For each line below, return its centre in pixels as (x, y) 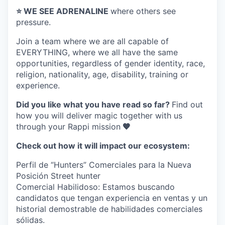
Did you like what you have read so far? (94, 104)
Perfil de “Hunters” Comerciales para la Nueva (104, 165)
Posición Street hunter (58, 176)
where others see (143, 11)
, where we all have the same (123, 52)
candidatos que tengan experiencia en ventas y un (112, 198)
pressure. (33, 22)
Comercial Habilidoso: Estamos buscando (95, 187)
